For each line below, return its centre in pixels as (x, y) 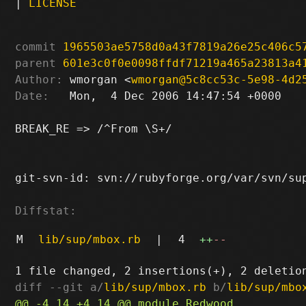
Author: (39, 79)
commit (36, 46)
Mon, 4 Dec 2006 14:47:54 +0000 (166, 96)
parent (36, 63)
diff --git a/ (60, 287)
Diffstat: (46, 210)
